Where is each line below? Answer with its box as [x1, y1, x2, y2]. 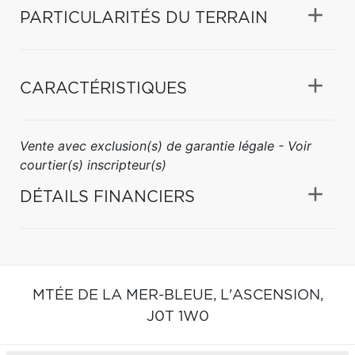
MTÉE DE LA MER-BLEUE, [32, 288, 220, 303]
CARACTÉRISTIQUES [20, 80, 187, 97]
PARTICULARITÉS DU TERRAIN [20, 10, 268, 26]
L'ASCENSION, [219, 288, 323, 303]
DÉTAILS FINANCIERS [20, 189, 195, 205]
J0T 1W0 [146, 309, 209, 324]
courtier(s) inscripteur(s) [20, 156, 166, 173]
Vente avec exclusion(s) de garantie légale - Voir [20, 137, 311, 154]
